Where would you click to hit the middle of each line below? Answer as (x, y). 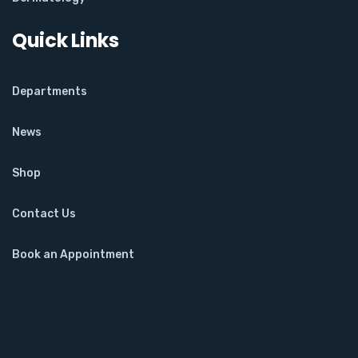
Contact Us (44, 214)
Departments (50, 92)
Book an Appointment (73, 255)
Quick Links (66, 41)
